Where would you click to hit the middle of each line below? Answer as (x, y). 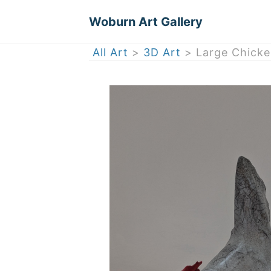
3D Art (162, 52)
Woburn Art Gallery (146, 22)
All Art (110, 52)
